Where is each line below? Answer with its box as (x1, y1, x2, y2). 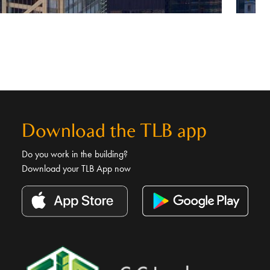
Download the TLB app (22, 121, 207, 140)
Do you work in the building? (22, 147, 128, 160)
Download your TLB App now (22, 162, 131, 175)
